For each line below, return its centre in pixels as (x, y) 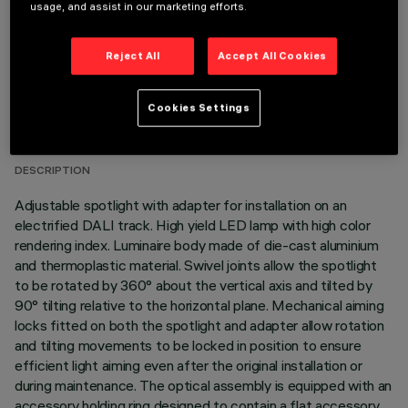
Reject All (133, 56)
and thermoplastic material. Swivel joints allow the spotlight (196, 265)
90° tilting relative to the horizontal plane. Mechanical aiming (199, 305)
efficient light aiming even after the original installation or (189, 365)
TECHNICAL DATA (106, 98)
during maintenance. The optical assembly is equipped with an (204, 385)
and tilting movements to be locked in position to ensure (188, 345)
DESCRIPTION (52, 172)
